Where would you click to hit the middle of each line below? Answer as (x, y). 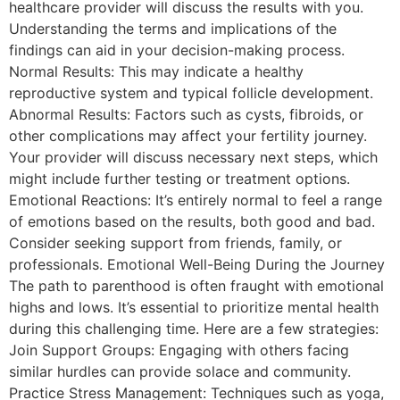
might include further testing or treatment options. (179, 178)
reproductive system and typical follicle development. (191, 92)
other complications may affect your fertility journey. (188, 135)
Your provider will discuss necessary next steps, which (193, 157)
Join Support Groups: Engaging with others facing (179, 350)
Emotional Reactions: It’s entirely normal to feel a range (196, 200)
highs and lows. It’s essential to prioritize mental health (194, 307)
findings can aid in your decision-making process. (177, 50)
